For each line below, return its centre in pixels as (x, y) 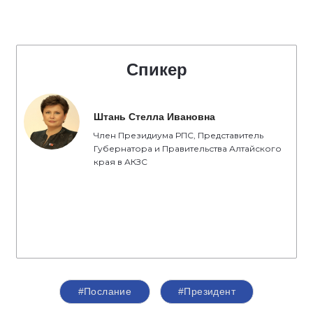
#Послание (105, 291)
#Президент (207, 291)
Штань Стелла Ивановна (154, 117)
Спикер (156, 70)
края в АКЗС (121, 162)
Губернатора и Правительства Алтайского (188, 148)
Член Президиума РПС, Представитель (179, 135)
